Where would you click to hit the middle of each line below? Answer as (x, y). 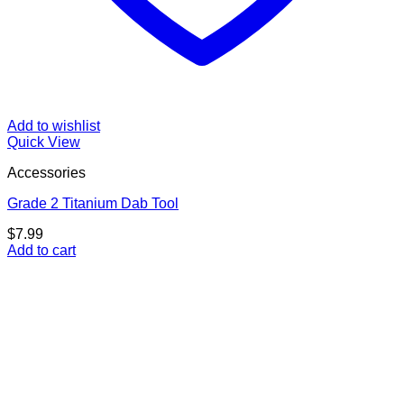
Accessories (46, 173)
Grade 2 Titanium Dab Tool (93, 204)
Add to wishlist (54, 126)
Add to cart (41, 251)
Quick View (44, 142)
